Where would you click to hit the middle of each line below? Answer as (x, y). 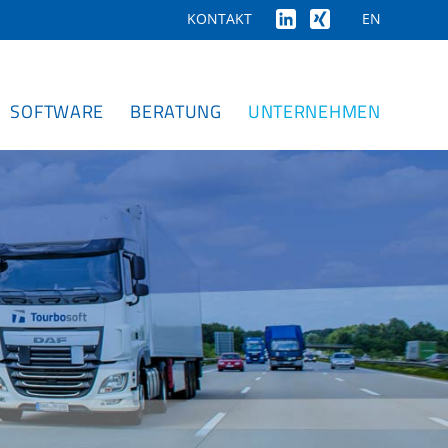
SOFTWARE (57, 111)
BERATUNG (176, 111)
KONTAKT (219, 19)
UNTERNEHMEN (314, 111)
